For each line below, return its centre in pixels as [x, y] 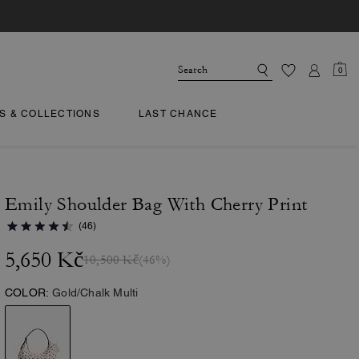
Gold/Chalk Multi [95, 292]
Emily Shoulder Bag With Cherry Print [156, 204]
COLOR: [27, 292]
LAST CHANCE [178, 114]
